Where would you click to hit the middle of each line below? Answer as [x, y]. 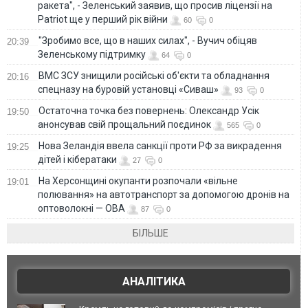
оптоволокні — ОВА [81, 208]
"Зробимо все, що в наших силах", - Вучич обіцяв [148, 40]
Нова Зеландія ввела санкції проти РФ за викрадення [160, 145]
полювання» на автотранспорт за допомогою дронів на [164, 194]
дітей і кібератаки [77, 159]
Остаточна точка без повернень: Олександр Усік [149, 110]
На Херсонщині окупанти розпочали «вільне [138, 180]
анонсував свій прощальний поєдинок [124, 124]
